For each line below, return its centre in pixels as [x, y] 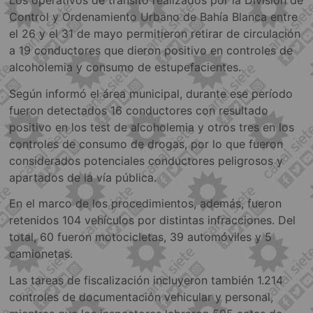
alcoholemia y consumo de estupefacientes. [125, 67]
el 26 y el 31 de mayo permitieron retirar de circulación [155, 34]
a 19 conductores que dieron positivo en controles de [151, 51]
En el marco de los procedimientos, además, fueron [146, 204]
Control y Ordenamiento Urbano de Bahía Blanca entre [154, 17]
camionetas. [41, 254]
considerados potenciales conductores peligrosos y [146, 160]
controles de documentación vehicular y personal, [141, 297]
